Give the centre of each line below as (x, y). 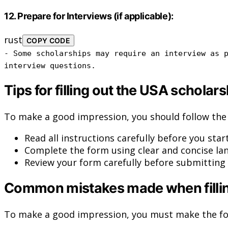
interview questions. (50, 65)
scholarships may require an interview (121, 53)
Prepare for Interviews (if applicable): (95, 16)
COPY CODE (49, 40)
